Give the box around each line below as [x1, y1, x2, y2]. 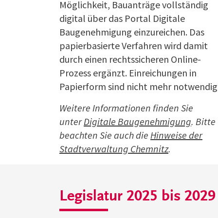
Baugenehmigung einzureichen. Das [59, 25, 204, 38]
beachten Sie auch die [59, 128, 150, 141]
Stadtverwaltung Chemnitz [59, 142, 168, 155]
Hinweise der [150, 128, 202, 141]
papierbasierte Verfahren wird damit [59, 39, 208, 52]
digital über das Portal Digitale [59, 12, 185, 24]
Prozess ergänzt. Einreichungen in [59, 66, 197, 79]
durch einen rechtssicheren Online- [59, 53, 201, 65]
